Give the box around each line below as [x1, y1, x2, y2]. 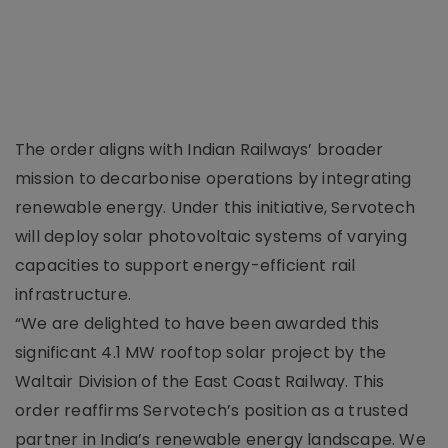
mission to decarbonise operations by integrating [15, 167, 412, 191]
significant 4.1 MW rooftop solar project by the [15, 341, 387, 365]
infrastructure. [15, 283, 131, 307]
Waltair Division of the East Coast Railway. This [15, 370, 385, 394]
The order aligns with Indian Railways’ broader [15, 138, 384, 162]
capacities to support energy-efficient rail [15, 254, 356, 278]
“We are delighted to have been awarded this [15, 312, 380, 336]
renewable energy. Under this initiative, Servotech [15, 196, 416, 220]
